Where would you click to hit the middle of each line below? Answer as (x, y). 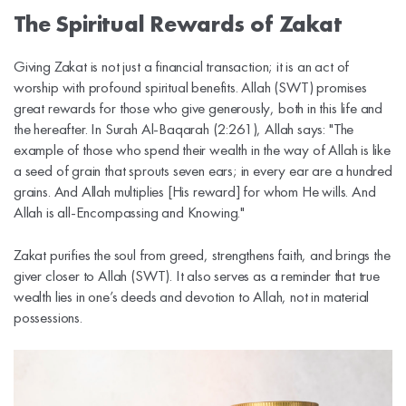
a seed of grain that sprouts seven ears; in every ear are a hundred (203, 170)
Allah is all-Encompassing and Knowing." (129, 212)
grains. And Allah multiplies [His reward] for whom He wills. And (195, 191)
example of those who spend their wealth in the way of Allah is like (202, 149)
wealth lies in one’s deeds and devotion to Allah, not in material (192, 296)
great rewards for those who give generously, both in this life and (198, 107)
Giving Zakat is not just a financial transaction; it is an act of (182, 66)
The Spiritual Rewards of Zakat (178, 24)
